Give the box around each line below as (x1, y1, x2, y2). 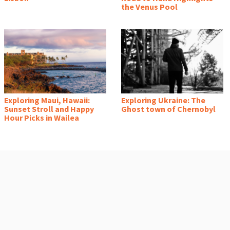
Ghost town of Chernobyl (121, 104, 216, 114)
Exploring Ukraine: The (121, 95, 205, 106)
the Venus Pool (121, 2, 178, 12)
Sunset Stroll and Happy (4, 104, 94, 114)
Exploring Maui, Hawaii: (4, 95, 90, 106)
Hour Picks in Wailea (4, 112, 79, 123)
